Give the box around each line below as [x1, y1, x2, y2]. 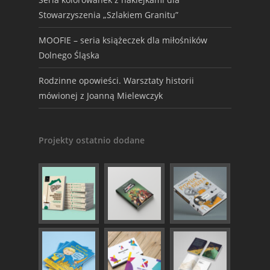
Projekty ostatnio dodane [39, 134, 145, 146]
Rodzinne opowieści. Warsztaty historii [39, 75, 194, 86]
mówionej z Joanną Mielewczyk [39, 90, 163, 101]
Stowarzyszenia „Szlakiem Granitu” [39, 9, 178, 20]
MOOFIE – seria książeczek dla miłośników [39, 34, 207, 46]
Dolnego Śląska [39, 49, 99, 61]
